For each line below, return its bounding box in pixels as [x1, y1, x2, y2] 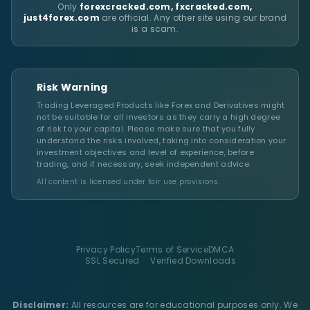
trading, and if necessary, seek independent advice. [37, 158, 251, 170]
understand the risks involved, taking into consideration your [37, 135, 286, 146]
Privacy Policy [75, 244, 136, 255]
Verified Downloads [150, 255, 236, 266]
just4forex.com [23, 12, 100, 24]
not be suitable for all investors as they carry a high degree [37, 111, 281, 122]
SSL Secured [85, 255, 140, 266]
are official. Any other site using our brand [99, 12, 287, 24]
